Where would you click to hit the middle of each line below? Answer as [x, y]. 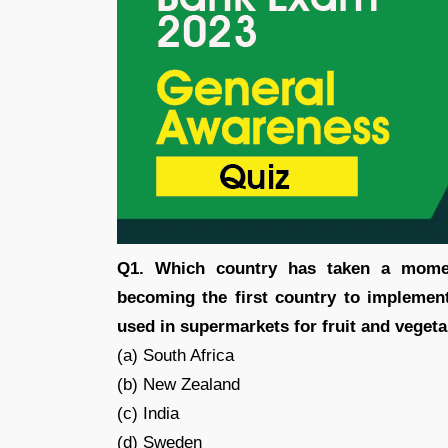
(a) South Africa [175, 355]
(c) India [148, 413]
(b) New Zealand [178, 384]
